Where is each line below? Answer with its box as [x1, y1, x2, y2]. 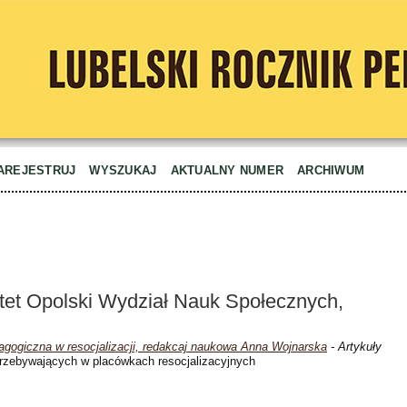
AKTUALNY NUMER [170, 164, 284, 177]
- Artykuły [327, 339, 382, 353]
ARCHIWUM [297, 164, 365, 177]
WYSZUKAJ [89, 164, 157, 177]
